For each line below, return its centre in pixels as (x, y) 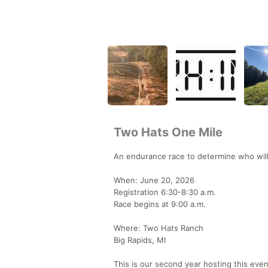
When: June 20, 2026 (154, 180)
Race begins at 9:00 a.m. (160, 204)
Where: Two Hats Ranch (159, 228)
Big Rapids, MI (140, 240)
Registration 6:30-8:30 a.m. (165, 192)
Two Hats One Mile (168, 132)
